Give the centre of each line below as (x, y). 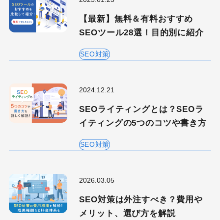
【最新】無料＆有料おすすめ (136, 19)
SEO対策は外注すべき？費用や (141, 200)
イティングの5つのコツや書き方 (143, 123)
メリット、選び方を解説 (127, 214)
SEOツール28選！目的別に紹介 (141, 33)
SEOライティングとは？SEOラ (141, 110)
